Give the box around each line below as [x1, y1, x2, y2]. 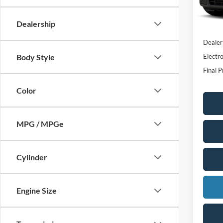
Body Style [16, 52, 55, 62]
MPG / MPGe [16, 119, 64, 129]
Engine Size [16, 186, 57, 196]
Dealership [16, 19, 55, 29]
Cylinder [16, 152, 47, 162]
